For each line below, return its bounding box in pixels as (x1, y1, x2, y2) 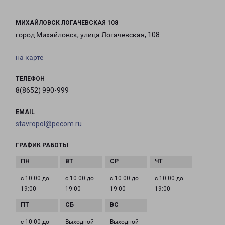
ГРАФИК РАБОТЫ (16, 142, 68, 149)
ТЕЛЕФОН (16, 75, 45, 83)
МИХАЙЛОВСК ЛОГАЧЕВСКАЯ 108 (16, 19, 118, 27)
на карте (16, 53, 43, 62)
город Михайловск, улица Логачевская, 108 (16, 31, 160, 39)
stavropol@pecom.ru (16, 120, 82, 128)
